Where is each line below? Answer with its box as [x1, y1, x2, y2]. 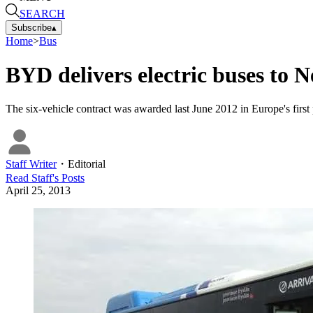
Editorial [68, 158, 105, 170]
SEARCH [20, 7, 65, 20]
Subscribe [11, 22, 52, 33]
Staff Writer [6, 158, 57, 170]
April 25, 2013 [6, 184, 71, 197]
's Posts [52, 172, 85, 184]
